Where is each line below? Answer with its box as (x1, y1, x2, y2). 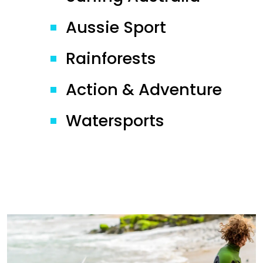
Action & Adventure (66, 78, 222, 101)
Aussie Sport (66, 16, 166, 39)
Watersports (66, 109, 164, 132)
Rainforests (66, 47, 156, 70)
